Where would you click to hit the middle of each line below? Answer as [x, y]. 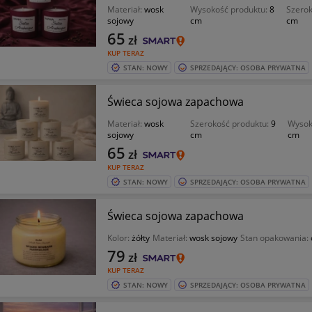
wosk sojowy [213, 238]
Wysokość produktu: [230, 9]
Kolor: [119, 238]
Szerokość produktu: [231, 124]
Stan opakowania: [275, 238]
